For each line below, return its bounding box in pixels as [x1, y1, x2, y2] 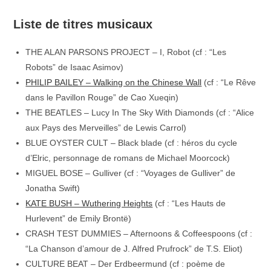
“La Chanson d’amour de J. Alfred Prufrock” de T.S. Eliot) [25, 244, 243, 253]
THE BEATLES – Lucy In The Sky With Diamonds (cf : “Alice [25, 108, 255, 117]
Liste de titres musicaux [13, 18, 153, 31]
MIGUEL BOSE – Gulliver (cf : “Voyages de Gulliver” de [25, 168, 236, 178]
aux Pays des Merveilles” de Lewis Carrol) [25, 123, 187, 132]
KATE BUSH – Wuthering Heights [25, 198, 153, 208]
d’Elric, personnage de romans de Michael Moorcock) [25, 153, 230, 163]
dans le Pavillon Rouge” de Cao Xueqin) [25, 93, 179, 102]
